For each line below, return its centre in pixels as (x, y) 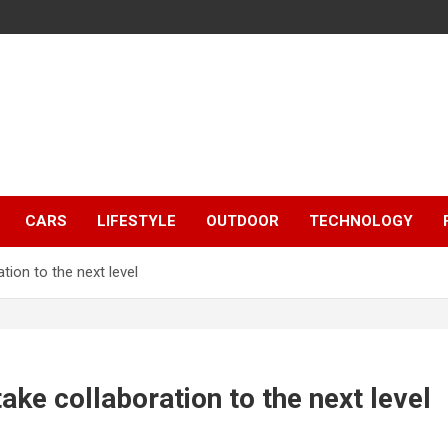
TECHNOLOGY (361, 221)
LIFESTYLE (136, 221)
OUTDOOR (242, 221)
